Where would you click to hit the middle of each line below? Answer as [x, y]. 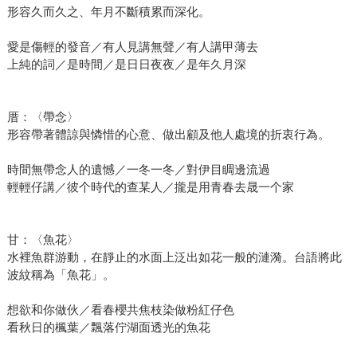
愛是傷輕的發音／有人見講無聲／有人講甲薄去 [132, 46]
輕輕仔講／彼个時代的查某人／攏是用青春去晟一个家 [150, 186]
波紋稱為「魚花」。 [61, 274]
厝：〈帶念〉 [43, 116]
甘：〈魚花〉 [43, 239]
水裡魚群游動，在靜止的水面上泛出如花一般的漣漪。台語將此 [174, 257]
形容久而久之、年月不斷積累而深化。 [108, 11]
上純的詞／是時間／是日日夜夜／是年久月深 [126, 64]
